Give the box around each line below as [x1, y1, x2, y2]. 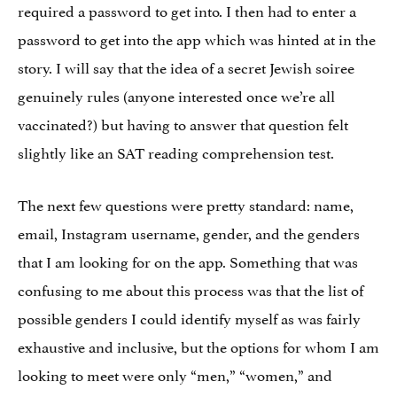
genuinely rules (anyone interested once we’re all [18, 82, 335, 106]
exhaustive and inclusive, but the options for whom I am [18, 333, 379, 357]
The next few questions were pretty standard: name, [18, 191, 354, 215]
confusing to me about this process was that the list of [18, 276, 363, 300]
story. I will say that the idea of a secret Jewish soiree [18, 54, 354, 78]
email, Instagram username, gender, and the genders [18, 220, 360, 244]
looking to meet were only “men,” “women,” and [18, 362, 332, 385]
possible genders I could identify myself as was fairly [18, 305, 361, 329]
